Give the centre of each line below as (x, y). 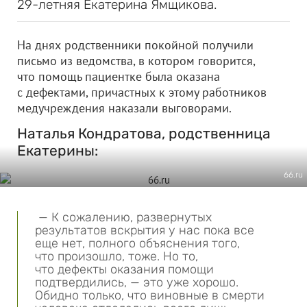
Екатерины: (58, 150)
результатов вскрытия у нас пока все (145, 230)
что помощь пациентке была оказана (119, 76)
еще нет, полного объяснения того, (137, 243)
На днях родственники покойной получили (135, 45)
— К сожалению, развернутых (123, 217)
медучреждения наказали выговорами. (124, 108)
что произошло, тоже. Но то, (116, 256)
